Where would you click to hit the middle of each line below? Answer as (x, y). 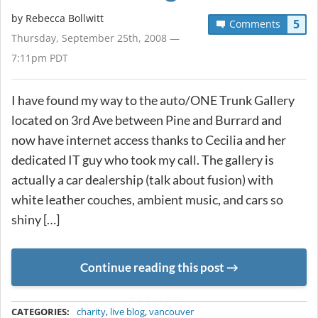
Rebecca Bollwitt (65, 18)
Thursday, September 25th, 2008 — (95, 38)
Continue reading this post (152, 267)
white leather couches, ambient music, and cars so (147, 199)
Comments (254, 23)
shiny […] (35, 219)
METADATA (159, 299)
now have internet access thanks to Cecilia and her (149, 139)
